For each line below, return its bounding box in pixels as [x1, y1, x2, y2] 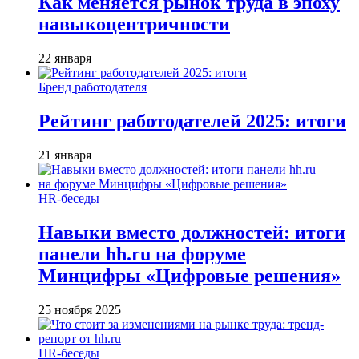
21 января [38, 148, 91, 163]
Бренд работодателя [38, 80, 147, 95]
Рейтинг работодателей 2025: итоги [38, 111, 346, 132]
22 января [38, 51, 91, 66]
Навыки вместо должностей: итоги [38, 222, 345, 244]
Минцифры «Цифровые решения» [38, 265, 341, 287]
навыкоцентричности [38, 14, 230, 35]
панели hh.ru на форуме [38, 244, 246, 265]
